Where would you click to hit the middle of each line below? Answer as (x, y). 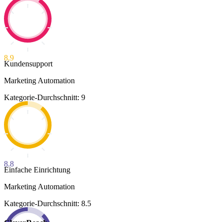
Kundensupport (28, 63)
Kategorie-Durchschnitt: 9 (45, 97)
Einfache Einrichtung (37, 169)
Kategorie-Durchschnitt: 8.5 (48, 203)
